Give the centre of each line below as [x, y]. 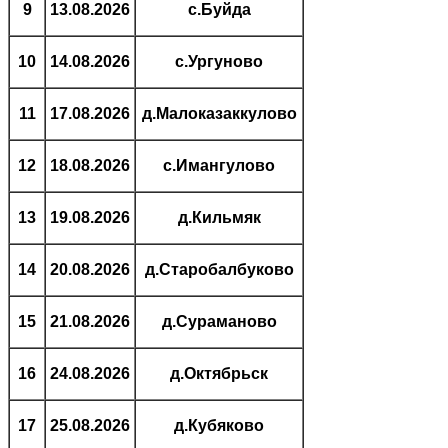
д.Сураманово [219, 321]
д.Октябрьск [219, 373]
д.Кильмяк [219, 217]
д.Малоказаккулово [219, 113]
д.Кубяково [219, 425]
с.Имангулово [219, 165]
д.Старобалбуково [219, 269]
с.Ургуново [219, 61]
